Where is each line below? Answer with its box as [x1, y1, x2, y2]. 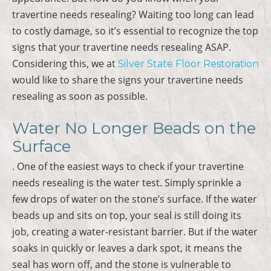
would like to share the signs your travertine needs [12, 73, 243, 87]
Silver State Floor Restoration [118, 57, 259, 70]
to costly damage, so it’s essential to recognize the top [12, 24, 258, 38]
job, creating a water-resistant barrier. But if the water [12, 224, 258, 238]
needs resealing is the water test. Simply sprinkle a [12, 175, 241, 189]
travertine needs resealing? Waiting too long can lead [12, 7, 254, 21]
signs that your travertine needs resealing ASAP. [12, 40, 231, 54]
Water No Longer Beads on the [12, 118, 256, 138]
